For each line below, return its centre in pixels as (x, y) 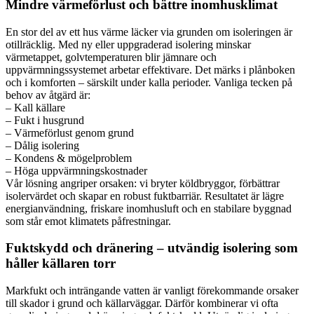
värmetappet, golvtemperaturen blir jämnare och (111, 57)
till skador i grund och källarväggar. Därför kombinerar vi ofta (142, 303)
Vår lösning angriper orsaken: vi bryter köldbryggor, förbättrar (143, 183)
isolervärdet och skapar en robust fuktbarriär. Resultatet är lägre (145, 196)
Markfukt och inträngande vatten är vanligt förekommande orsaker (152, 291)
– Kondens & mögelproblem (69, 158)
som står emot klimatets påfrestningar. (88, 221)
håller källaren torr (61, 264)
